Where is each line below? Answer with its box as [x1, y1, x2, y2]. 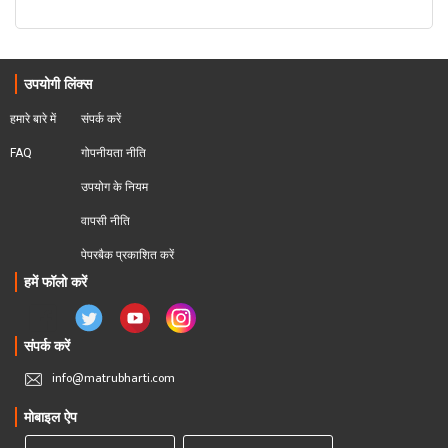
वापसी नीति [81, 214, 130, 228]
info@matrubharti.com [52, 368, 175, 388]
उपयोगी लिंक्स [24, 76, 96, 92]
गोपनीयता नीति [81, 146, 146, 160]
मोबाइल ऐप [24, 409, 77, 425]
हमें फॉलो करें [24, 274, 87, 290]
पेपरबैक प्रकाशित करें [81, 248, 174, 262]
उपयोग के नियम [81, 180, 148, 194]
